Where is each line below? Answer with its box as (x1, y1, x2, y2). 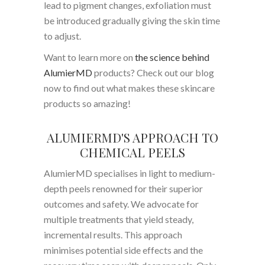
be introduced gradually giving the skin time (44, 14, 220, 26)
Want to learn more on (44, 51, 135, 63)
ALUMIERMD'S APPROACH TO (47, 128, 218, 146)
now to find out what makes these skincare (44, 82, 215, 93)
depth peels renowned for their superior (44, 182, 203, 194)
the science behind (135, 51, 209, 63)
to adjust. (44, 30, 81, 41)
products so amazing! (44, 97, 131, 109)
